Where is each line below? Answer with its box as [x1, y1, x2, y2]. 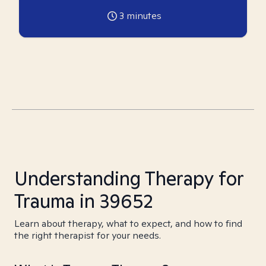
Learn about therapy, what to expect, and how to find [14, 217, 242, 230]
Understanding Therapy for [14, 166, 243, 191]
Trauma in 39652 [14, 188, 153, 213]
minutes [123, 9, 161, 22]
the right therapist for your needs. [14, 229, 161, 242]
